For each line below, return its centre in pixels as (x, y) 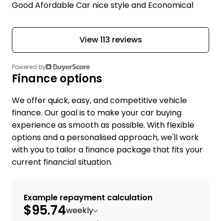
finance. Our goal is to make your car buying (97, 113)
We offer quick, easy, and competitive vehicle (99, 101)
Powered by (29, 67)
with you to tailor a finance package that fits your (107, 150)
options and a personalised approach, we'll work (105, 138)
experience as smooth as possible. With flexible (103, 125)
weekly (80, 211)
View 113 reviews (110, 40)
